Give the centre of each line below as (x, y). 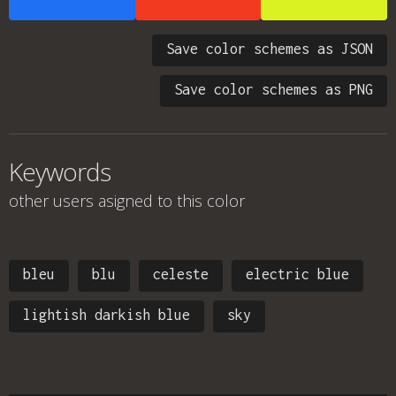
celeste (181, 274)
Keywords (60, 171)
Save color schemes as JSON (270, 49)
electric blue (297, 274)
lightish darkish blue (107, 315)
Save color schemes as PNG (274, 89)
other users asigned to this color (127, 201)
